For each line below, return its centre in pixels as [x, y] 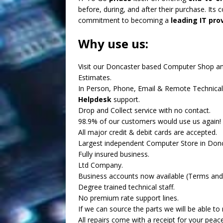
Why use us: [113, 44]
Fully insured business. [114, 154]
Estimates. [95, 77]
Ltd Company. [101, 165]
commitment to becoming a [124, 20]
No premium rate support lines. [128, 198]
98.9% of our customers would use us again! [150, 121]
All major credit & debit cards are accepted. [148, 132]
